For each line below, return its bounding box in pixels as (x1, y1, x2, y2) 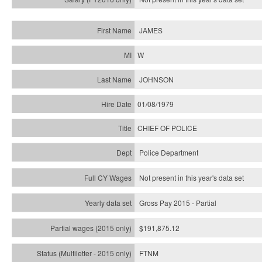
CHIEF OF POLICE (137, 123, 197, 133)
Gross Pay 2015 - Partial (139, 198, 216, 208)
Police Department (139, 147, 198, 157)
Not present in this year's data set (139, 173, 244, 182)
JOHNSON (139, 74, 174, 84)
